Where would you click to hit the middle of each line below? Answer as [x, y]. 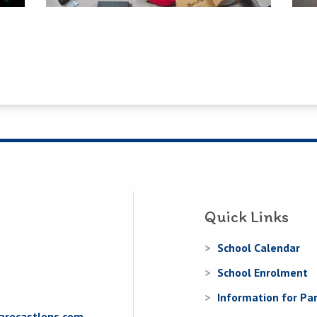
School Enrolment [263, 272]
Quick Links [247, 216]
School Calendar [259, 247]
